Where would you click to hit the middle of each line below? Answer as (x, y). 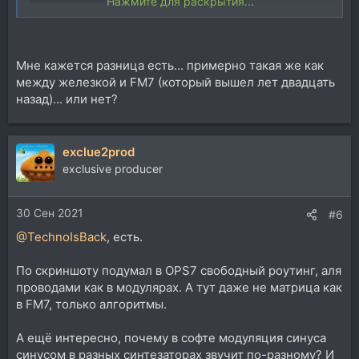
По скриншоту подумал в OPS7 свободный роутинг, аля (179, 270)
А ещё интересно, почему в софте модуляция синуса (171, 337)
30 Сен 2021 (50, 212)
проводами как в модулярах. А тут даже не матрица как (179, 287)
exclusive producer (113, 169)
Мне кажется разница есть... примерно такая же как (170, 66)
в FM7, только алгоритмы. (91, 304)
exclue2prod (99, 152)
